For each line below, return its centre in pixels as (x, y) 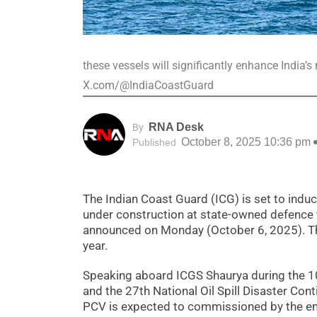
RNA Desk (176, 127)
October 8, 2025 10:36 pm (244, 142)
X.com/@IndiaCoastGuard (148, 86)
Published (154, 142)
